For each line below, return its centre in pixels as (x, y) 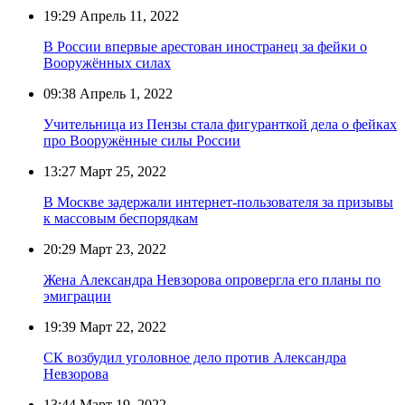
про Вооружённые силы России (142, 140)
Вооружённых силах (107, 62)
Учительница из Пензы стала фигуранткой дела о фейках (220, 124)
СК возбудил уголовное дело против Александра (195, 357)
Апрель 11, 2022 (127, 15)
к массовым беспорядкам (121, 218)
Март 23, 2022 (121, 249)
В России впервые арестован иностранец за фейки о (205, 46)
